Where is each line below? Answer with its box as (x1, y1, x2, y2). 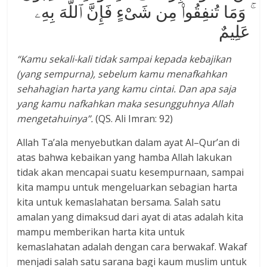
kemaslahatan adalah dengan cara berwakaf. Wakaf (17, 240, 248, 254)
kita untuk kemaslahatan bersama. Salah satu (17, 195, 221, 209)
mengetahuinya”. (17, 112, 94, 126)
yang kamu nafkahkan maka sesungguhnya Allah (17, 97, 234, 111)
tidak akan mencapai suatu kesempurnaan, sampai (17, 166, 244, 179)
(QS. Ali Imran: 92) (93, 112, 173, 126)
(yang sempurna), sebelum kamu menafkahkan (17, 67, 228, 81)
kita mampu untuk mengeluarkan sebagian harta (17, 181, 238, 194)
